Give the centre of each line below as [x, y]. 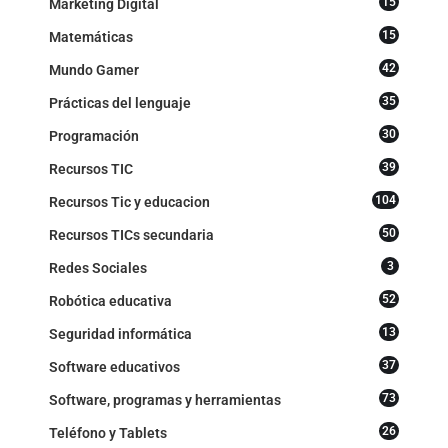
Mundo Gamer [94, 69]
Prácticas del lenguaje [120, 102]
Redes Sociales [98, 267]
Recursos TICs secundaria [131, 234]
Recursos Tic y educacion [129, 201]
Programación [94, 135]
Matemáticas [91, 36]
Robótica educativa [110, 300]
